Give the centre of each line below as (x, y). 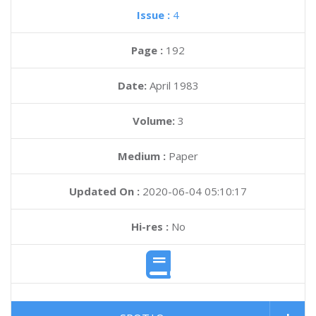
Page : (148, 50)
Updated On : (104, 191)
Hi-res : (150, 226)
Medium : (142, 156)
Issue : (155, 15)
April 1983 (174, 85)
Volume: (155, 121)
